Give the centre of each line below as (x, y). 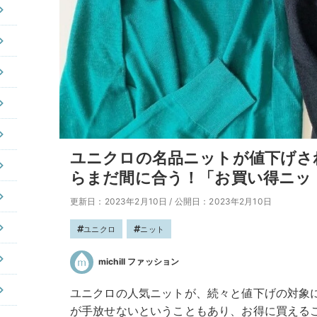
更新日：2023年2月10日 (119, 202)
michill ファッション (139, 262)
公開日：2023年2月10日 (223, 202)
